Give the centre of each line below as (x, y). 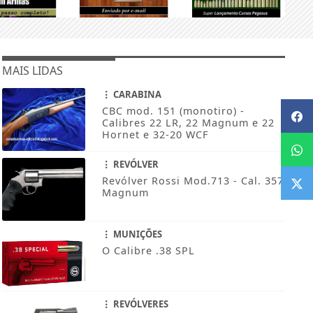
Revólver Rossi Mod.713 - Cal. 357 (192, 181)
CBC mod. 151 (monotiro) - (173, 111)
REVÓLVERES (139, 304)
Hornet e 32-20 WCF (155, 135)
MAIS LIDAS (32, 71)
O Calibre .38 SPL (148, 251)
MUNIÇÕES (136, 234)
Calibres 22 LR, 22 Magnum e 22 (188, 123)
